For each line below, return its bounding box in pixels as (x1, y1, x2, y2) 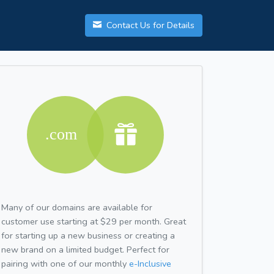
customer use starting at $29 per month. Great (1, 215, 186, 228)
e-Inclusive (129, 257, 171, 270)
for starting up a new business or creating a (1, 229, 175, 242)
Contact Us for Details (104, 19, 194, 32)
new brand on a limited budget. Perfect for (1, 243, 169, 256)
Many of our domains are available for (1, 201, 152, 213)
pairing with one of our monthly (1, 257, 129, 270)
